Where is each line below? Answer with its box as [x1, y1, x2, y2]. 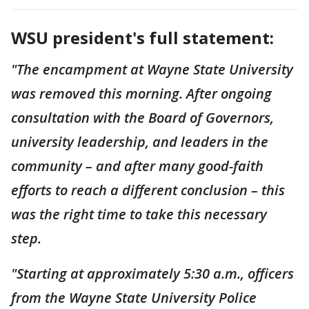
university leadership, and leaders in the [11, 132, 268, 151]
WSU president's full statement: [11, 26, 274, 49]
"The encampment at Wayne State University [11, 59, 293, 79]
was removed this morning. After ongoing [11, 83, 272, 103]
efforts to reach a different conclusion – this [11, 180, 285, 199]
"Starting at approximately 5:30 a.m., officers [11, 263, 294, 283]
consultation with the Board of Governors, [11, 108, 274, 127]
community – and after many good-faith [11, 156, 263, 175]
